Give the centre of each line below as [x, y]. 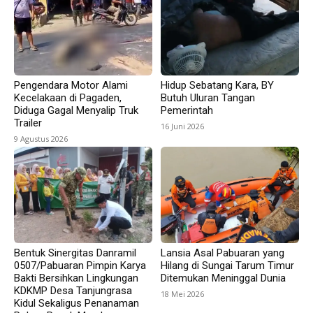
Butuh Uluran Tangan [208, 97]
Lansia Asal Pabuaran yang [223, 253]
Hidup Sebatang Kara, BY [217, 85]
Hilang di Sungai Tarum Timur [227, 266]
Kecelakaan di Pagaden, [68, 97]
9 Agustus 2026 [41, 138]
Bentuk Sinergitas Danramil [75, 253]
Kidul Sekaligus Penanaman [77, 304]
